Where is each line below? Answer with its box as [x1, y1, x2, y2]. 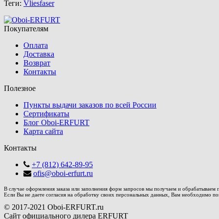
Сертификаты [23, 109, 69, 118]
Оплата [23, 41, 48, 50]
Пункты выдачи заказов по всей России [23, 101, 156, 109]
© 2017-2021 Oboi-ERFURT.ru [4, 203, 104, 212]
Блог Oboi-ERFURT [23, 118, 89, 127]
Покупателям [4, 24, 48, 33]
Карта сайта [23, 127, 63, 136]
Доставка [23, 50, 54, 59]
